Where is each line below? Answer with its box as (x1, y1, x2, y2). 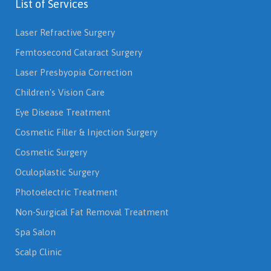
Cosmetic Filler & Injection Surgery (15, 127, 157, 137)
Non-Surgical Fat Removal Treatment (15, 207, 169, 217)
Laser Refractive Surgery (15, 27, 115, 38)
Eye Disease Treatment (15, 107, 111, 117)
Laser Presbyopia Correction (15, 67, 132, 77)
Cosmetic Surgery (15, 147, 87, 157)
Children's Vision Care (15, 87, 105, 97)
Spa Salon (15, 227, 56, 237)
